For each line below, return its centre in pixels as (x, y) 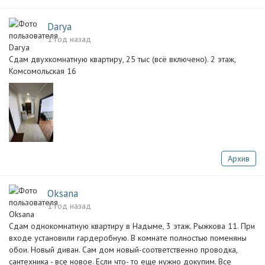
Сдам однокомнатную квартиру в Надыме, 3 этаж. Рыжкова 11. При (132, 226)
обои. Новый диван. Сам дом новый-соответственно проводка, (123, 250)
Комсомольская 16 (43, 71)
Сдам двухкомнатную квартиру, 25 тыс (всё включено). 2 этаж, (122, 59)
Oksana (63, 193)
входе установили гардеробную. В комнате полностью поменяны (128, 238)
